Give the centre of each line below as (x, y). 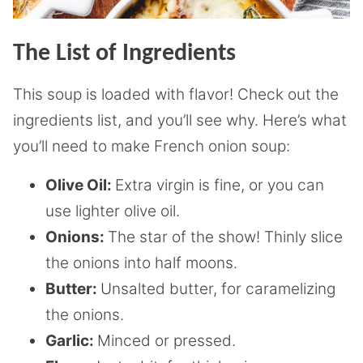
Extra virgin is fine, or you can (220, 186)
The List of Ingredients (124, 54)
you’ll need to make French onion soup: (152, 147)
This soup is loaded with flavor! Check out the (176, 95)
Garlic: (71, 341)
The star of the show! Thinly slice (225, 237)
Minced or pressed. (167, 341)
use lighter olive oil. (113, 211)
